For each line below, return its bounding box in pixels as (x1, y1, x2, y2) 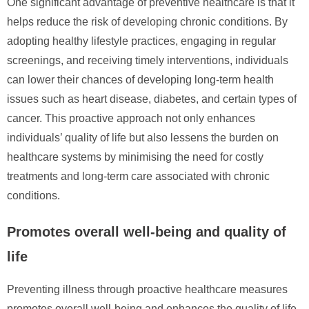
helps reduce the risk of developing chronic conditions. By (7, 15, 288, 28)
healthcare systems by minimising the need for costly (7, 150, 263, 163)
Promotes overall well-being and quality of (7, 223, 286, 239)
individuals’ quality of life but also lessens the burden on (7, 131, 279, 143)
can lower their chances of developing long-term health (7, 73, 274, 86)
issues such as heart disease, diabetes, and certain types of (7, 92, 297, 105)
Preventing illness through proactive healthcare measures (7, 283, 288, 295)
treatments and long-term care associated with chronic (7, 170, 270, 182)
